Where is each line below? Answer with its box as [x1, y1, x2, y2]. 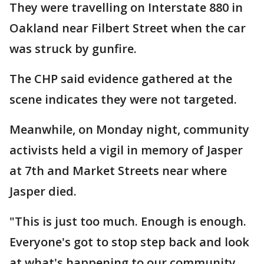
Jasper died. [9, 183, 80, 199]
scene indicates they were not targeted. [9, 91, 237, 107]
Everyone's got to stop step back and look [9, 234, 249, 250]
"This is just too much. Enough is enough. [9, 213, 246, 229]
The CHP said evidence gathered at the [9, 71, 232, 87]
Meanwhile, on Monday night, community [9, 121, 249, 137]
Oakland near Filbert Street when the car [9, 20, 246, 36]
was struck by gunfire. [9, 41, 137, 57]
